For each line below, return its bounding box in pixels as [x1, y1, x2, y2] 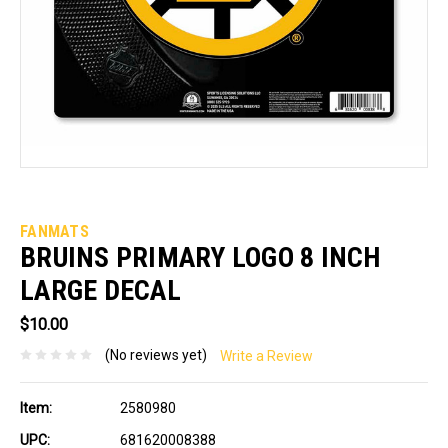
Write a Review [220, 348, 313, 365]
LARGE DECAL [20, 273, 181, 307]
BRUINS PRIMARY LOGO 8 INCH [20, 240, 381, 274]
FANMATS [20, 221, 89, 241]
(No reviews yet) [105, 346, 207, 363]
